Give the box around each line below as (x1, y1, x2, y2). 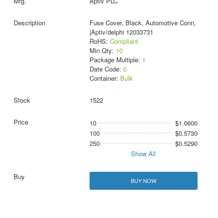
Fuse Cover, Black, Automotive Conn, (89, 18, 196, 28)
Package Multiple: (89, 55, 142, 65)
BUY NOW (130, 177, 156, 185)
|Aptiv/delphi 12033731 (89, 27, 153, 37)
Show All (131, 149, 156, 159)
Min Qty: (89, 46, 116, 55)
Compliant (109, 36, 138, 46)
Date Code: (89, 64, 123, 74)
